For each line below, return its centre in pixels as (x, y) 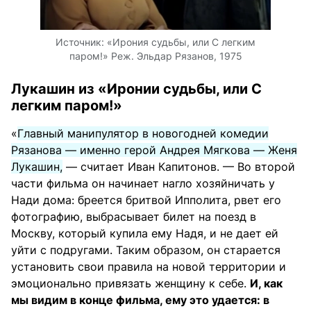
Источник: (81, 42)
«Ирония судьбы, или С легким (181, 42)
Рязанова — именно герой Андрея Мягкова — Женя (154, 150)
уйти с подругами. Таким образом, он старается (146, 250)
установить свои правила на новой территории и (149, 267)
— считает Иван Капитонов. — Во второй (179, 167)
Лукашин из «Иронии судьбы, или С (136, 89)
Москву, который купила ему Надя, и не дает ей (145, 233)
